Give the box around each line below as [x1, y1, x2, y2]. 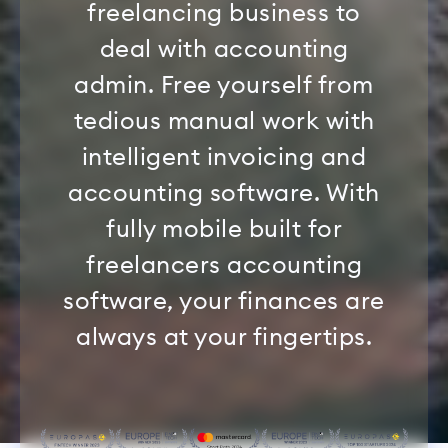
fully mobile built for [106, 217, 342, 242]
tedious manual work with [73, 109, 375, 134]
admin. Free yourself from [74, 73, 374, 98]
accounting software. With [68, 181, 380, 206]
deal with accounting [99, 37, 349, 62]
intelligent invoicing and [81, 145, 367, 170]
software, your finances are [63, 289, 385, 314]
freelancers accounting [86, 253, 362, 278]
